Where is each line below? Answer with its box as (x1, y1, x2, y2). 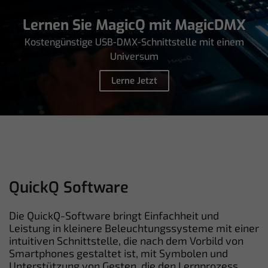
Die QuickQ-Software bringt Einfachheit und (9, 208, 219, 222)
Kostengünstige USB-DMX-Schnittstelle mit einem (24, 35, 244, 48)
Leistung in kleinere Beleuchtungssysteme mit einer (9, 221, 259, 234)
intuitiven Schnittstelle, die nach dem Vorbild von (9, 233, 243, 247)
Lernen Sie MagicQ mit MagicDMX (22, 15, 246, 35)
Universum (109, 50, 159, 63)
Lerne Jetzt (111, 74, 157, 87)
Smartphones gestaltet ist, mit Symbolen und (9, 246, 228, 260)
